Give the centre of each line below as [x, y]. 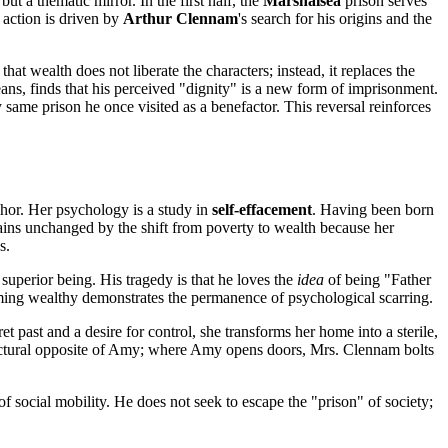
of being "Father [377, 280]
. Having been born [373, 210]
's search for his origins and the [335, 19]
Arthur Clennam [180, 19]
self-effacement [262, 210]
